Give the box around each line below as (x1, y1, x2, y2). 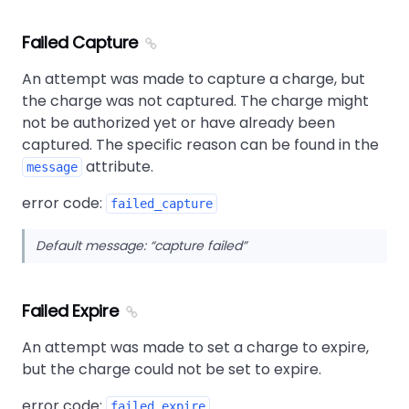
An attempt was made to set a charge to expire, (22, 337, 369, 358)
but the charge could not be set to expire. (22, 359, 321, 380)
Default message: (36, 236, 150, 255)
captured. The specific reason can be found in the (22, 134, 379, 155)
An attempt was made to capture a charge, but (22, 68, 365, 89)
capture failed (154, 236, 242, 255)
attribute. (82, 156, 153, 177)
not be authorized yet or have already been (22, 112, 335, 133)
